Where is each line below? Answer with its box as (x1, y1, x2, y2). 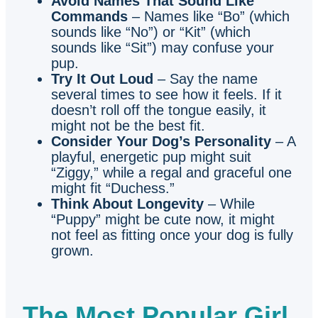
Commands (51, 8, 128, 24)
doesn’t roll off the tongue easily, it (51, 102, 266, 118)
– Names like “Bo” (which (128, 8, 290, 24)
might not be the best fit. (51, 117, 205, 133)
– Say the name (153, 70, 258, 87)
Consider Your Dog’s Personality (51, 133, 271, 149)
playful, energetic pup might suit (51, 148, 251, 165)
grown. (51, 242, 94, 258)
